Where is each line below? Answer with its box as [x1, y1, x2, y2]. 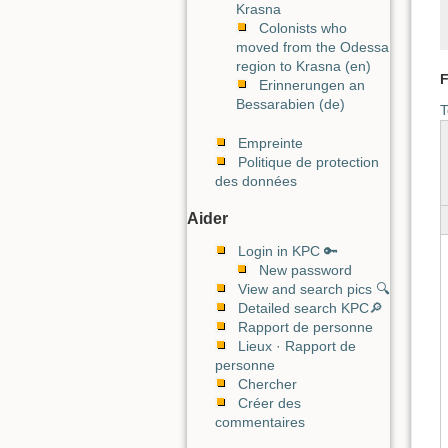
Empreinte [238, 134, 303, 151]
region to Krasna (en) [236, 58, 371, 74]
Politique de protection [238, 153, 379, 170]
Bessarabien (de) [236, 96, 345, 112]
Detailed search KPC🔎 [238, 300, 383, 317]
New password [259, 262, 352, 279]
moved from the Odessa [236, 39, 389, 55]
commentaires [215, 414, 305, 431]
